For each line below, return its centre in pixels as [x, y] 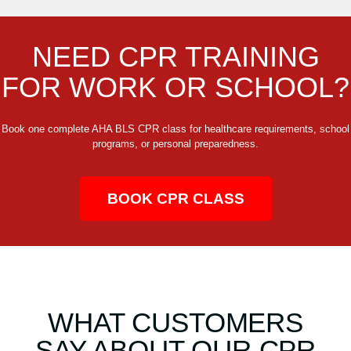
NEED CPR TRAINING [175, 56]
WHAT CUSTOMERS [175, 322]
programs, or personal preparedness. [175, 143]
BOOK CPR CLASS [175, 198]
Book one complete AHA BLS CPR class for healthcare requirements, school [175, 128]
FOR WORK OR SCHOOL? [175, 87]
